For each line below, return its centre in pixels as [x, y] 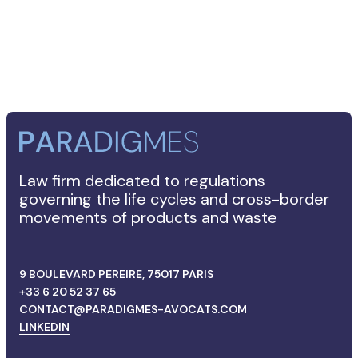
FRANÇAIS [41, 97]
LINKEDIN [45, 327]
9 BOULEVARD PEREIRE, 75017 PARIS [117, 274]
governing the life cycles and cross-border [175, 199]
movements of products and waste [149, 218]
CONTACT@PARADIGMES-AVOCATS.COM [133, 310]
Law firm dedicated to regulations [143, 181]
